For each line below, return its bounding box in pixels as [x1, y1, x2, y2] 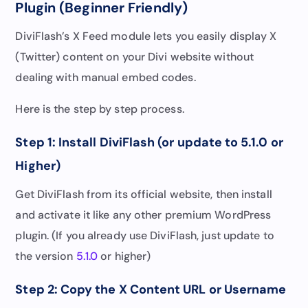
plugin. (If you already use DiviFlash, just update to [15, 228, 274, 243]
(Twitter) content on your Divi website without [15, 49, 254, 64]
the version [15, 248, 76, 263]
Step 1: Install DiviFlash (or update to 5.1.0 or [15, 133, 283, 151]
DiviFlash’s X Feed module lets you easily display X [15, 28, 277, 43]
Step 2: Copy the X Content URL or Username [15, 280, 287, 298]
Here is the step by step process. [15, 101, 184, 116]
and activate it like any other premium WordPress [15, 207, 272, 222]
